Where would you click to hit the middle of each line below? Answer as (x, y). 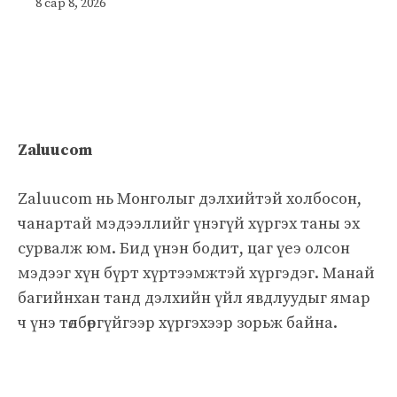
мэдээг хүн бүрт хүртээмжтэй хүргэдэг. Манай (196, 273)
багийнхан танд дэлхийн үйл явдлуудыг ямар (194, 298)
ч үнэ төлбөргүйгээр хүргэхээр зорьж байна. (178, 323)
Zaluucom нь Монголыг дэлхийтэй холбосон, (190, 198)
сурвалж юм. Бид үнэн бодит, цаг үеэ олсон (184, 248)
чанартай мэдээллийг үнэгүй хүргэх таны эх (189, 223)
